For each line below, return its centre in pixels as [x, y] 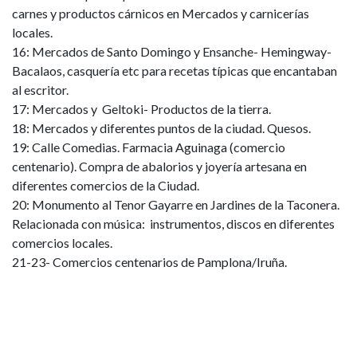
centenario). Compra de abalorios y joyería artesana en [159, 166]
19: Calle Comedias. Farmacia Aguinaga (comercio [149, 147]
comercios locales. [62, 243]
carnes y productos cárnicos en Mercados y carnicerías [161, 13]
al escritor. [40, 90]
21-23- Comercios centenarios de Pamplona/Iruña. [149, 262]
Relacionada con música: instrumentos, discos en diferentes [173, 224]
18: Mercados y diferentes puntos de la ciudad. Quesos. [163, 128]
